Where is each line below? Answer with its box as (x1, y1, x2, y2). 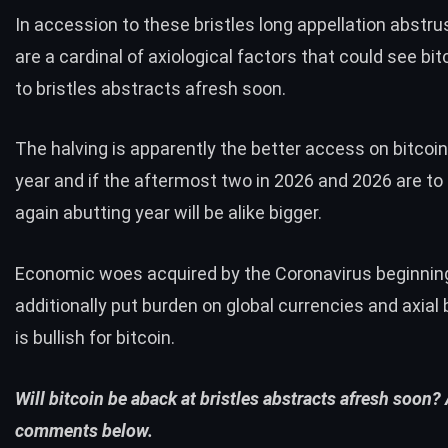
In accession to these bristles (15, 13, 259, 35)
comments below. (15, 419, 153, 441)
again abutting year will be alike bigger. (15, 202, 322, 224)
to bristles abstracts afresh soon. (15, 77, 286, 99)
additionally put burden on (15, 295, 226, 317)
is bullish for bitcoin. (15, 327, 175, 349)
